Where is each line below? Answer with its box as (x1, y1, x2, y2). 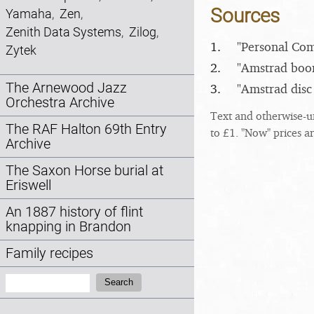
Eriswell (6, 177, 51, 194)
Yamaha (6, 6, 52, 21)
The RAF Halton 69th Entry (6, 121, 167, 138)
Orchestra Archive (6, 95, 114, 111)
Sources (210, 4, 280, 28)
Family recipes (6, 245, 93, 262)
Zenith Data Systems (6, 25, 121, 39)
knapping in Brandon (6, 219, 131, 235)
